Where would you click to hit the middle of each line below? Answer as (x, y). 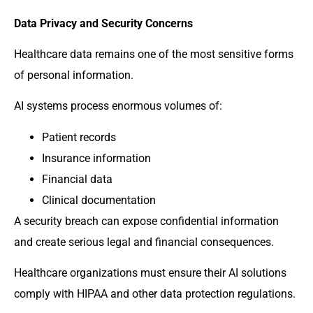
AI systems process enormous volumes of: (118, 106)
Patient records (79, 137)
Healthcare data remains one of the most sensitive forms (154, 54)
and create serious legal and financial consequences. (144, 242)
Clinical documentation (99, 200)
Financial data (77, 179)
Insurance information (96, 158)
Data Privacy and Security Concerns (103, 23)
